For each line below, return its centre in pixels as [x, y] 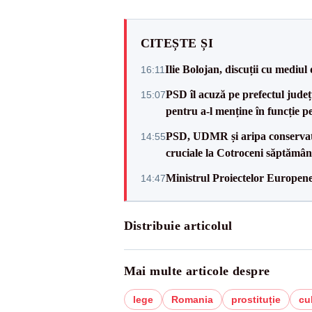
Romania [192, 299]
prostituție [256, 299]
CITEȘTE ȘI [177, 43]
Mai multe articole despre [197, 271]
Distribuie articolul [178, 226]
